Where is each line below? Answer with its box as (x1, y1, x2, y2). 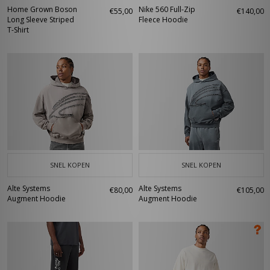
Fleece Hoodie (139, 14, 188, 25)
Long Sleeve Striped (7, 14, 74, 25)
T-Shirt (7, 25, 29, 35)
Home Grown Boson (7, 4, 77, 14)
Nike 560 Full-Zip (139, 4, 195, 14)
